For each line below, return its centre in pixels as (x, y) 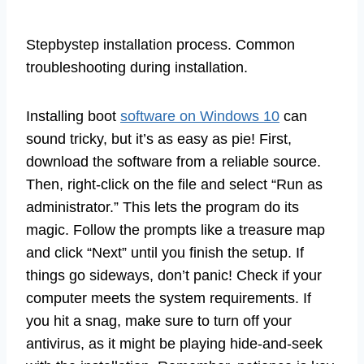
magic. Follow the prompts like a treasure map (175, 230)
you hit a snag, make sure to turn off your (159, 321)
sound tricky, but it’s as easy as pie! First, (159, 139)
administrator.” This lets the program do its (162, 208)
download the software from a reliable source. (173, 162)
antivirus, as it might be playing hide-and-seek (174, 344)
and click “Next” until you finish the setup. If (165, 253)
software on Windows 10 (200, 117)
